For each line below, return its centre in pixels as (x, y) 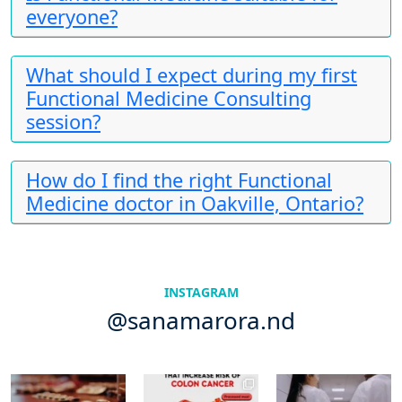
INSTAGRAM (201, 292)
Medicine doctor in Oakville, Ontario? (195, 203)
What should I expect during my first (192, 74)
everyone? (72, 16)
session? (63, 121)
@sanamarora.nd (201, 320)
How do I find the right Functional (179, 179)
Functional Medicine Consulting (169, 98)
